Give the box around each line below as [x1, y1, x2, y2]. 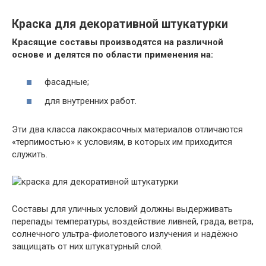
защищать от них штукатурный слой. [12, 240, 163, 252]
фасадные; [45, 77, 89, 87]
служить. [12, 148, 47, 160]
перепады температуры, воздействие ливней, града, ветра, [12, 216, 254, 227]
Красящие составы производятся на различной [12, 36, 223, 47]
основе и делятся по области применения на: [12, 49, 216, 60]
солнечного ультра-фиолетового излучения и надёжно [12, 228, 238, 239]
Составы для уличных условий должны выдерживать [12, 203, 233, 214]
